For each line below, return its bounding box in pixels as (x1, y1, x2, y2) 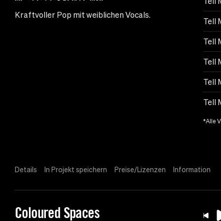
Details (15, 166, 37, 174)
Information (173, 166, 211, 174)
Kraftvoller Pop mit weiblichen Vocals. (15, 10, 150, 20)
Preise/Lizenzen (114, 166, 166, 174)
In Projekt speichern (44, 166, 107, 174)
